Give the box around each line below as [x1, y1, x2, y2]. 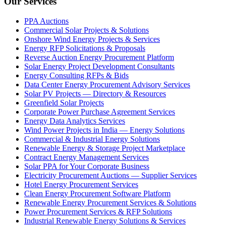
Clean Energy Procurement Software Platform [24, 189, 171, 198]
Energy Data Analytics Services [24, 116, 125, 125]
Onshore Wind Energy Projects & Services [24, 34, 160, 43]
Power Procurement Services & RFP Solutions [24, 207, 172, 216]
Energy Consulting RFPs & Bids [24, 71, 129, 80]
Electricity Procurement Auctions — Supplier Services [24, 171, 197, 180]
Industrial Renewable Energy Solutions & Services [24, 216, 186, 225]
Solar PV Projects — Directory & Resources [24, 89, 166, 98]
